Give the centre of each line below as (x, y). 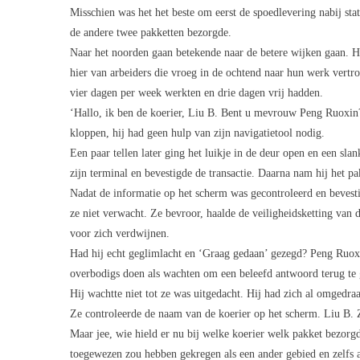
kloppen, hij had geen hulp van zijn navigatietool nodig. (197, 133)
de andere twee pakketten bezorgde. (151, 33)
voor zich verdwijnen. (120, 233)
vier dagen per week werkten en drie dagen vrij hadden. (196, 93)
